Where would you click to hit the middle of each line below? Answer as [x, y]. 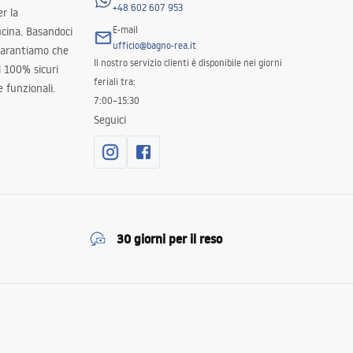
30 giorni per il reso [169, 239]
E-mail [125, 30]
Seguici [110, 120]
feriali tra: [114, 82]
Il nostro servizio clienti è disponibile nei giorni [188, 63]
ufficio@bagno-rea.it [154, 45]
